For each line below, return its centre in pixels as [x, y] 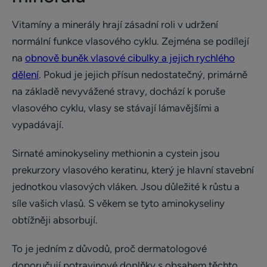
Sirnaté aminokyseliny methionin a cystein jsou [116, 153]
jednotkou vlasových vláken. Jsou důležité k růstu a [126, 187]
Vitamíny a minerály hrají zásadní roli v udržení [115, 24]
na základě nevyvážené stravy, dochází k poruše [119, 91]
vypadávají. [38, 125]
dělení [25, 74]
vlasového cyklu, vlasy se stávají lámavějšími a [116, 108]
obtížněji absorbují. [55, 220]
